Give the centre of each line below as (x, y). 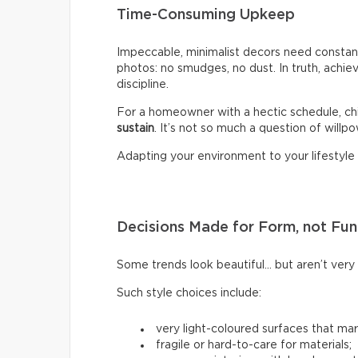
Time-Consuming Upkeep (206, 16)
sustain (135, 129)
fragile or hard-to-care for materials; (254, 346)
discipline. (143, 85)
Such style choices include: (189, 294)
